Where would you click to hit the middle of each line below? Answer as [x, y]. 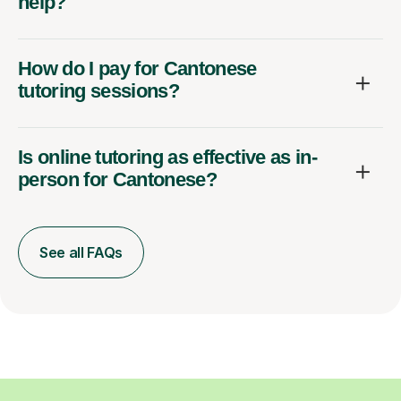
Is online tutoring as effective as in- [167, 157]
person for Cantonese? [118, 179]
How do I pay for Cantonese [137, 68]
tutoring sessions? [99, 90]
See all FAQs [81, 252]
